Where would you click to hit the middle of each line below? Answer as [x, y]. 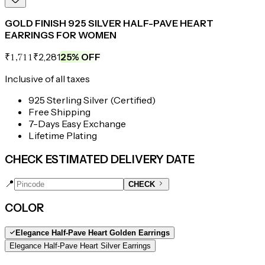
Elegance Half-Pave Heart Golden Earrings [93, 233]
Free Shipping [59, 112]
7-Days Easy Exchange [77, 124]
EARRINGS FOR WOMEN [61, 35]
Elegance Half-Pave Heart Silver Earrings [80, 246]
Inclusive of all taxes [47, 79]
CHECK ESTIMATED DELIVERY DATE [100, 160]
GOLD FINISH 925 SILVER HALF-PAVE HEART [109, 23]
